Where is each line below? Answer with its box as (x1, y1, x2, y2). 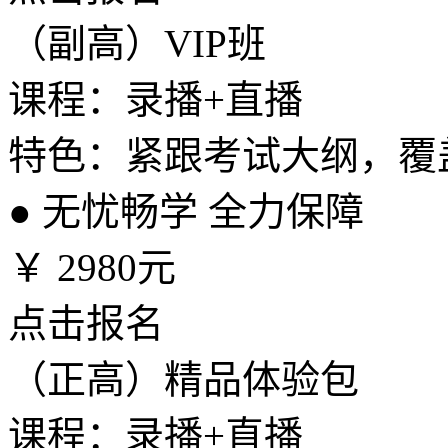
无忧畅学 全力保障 (32, 190, 364, 233)
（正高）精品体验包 (8, 358, 359, 401)
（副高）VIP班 (8, 22, 266, 65)
